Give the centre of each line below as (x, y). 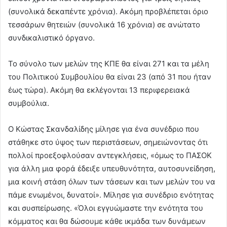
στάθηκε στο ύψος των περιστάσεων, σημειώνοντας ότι (108, 142)
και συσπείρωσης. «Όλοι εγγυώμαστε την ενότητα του (106, 208)
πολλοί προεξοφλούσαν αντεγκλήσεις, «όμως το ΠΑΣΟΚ (110, 156)
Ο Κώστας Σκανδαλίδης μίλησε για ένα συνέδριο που (104, 129)
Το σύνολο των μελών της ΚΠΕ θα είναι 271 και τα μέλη (109, 64)
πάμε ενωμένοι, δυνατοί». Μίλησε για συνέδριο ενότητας (111, 195)
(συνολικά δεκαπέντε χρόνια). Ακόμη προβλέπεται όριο (108, 12)
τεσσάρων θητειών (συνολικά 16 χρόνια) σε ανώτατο (104, 25)
